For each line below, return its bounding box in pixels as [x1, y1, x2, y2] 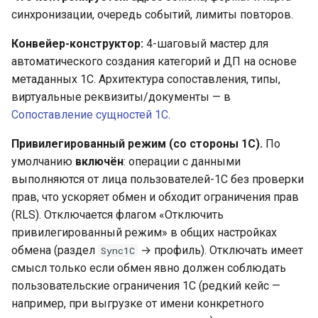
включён [75, 155, 124, 168]
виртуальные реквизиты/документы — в [11, 90, 231, 104]
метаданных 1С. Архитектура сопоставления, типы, [11, 72, 280, 86]
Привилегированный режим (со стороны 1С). [11, 137, 263, 150]
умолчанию [11, 155, 75, 168]
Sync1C [101, 244, 135, 257]
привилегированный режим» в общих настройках [11, 226, 277, 239]
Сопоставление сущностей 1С [11, 108, 168, 121]
